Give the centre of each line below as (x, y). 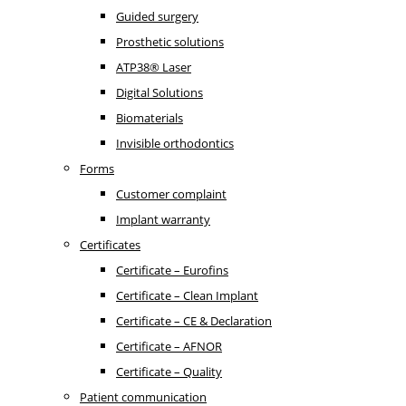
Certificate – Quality (169, 372)
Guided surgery (157, 16)
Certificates (110, 245)
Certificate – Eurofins (172, 270)
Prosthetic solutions (170, 42)
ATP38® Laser (154, 67)
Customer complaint (171, 194)
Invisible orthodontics (175, 143)
